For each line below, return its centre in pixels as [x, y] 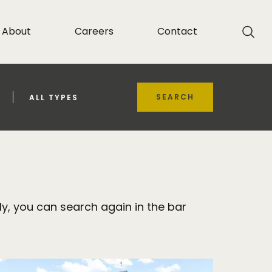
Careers [94, 32]
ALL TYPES [54, 97]
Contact [177, 32]
